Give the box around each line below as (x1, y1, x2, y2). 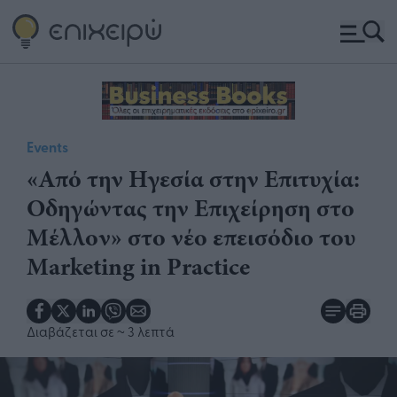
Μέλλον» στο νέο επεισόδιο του (27, 219, 355, 254)
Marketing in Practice (27, 248, 250, 284)
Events (27, 136, 68, 157)
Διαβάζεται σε (27, 322, 117, 340)
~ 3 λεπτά (117, 322, 175, 340)
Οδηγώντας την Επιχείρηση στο (27, 190, 354, 225)
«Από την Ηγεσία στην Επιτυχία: (27, 160, 360, 196)
